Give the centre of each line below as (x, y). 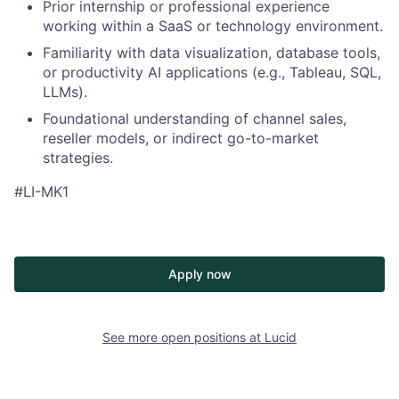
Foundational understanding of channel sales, (195, 118)
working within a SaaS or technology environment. (213, 25)
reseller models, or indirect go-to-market (181, 138)
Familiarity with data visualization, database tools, (212, 52)
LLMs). (65, 91)
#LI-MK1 (41, 191)
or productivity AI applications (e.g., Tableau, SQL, (212, 72)
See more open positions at (183, 337)
